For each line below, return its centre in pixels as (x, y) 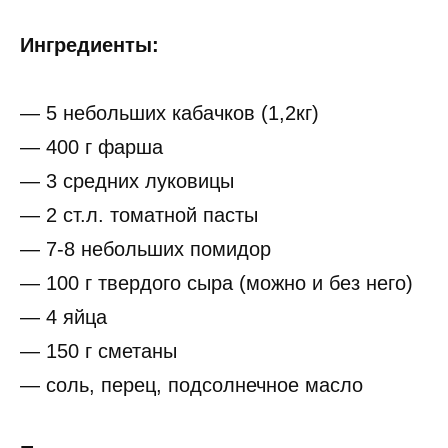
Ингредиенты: (89, 45)
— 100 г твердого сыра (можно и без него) (216, 283)
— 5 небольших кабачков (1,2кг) (169, 113)
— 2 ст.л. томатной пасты (139, 215)
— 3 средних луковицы (127, 181)
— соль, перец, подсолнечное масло (191, 385)
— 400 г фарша (91, 147)
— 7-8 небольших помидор (145, 249)
